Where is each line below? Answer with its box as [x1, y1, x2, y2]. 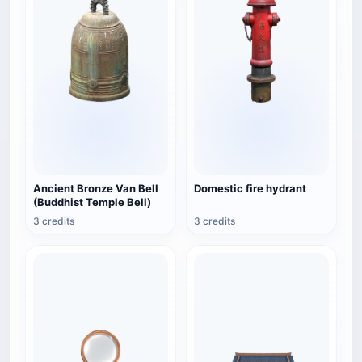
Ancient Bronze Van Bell [33, 182, 158, 195]
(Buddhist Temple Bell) [33, 196, 151, 208]
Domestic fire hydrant [194, 182, 306, 195]
